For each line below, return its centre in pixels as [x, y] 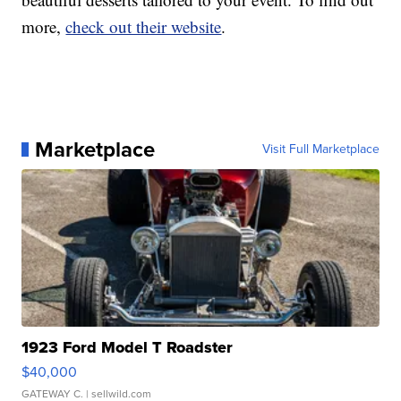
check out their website [144, 27]
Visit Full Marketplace [320, 149]
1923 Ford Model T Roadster [128, 348]
